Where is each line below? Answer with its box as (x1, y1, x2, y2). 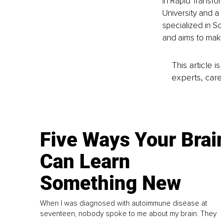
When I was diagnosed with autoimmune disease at (40, 198, 208, 208)
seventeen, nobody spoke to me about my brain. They (40, 209, 217, 218)
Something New (40, 172, 182, 195)
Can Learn (40, 150, 131, 174)
